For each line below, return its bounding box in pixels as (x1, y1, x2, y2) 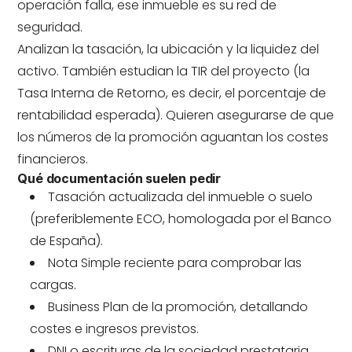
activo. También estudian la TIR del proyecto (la (17, 62, 310, 80)
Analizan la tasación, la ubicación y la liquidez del (17, 40, 320, 58)
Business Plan (48, 298, 130, 316)
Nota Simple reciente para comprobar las (48, 254, 302, 272)
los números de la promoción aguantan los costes (17, 128, 329, 146)
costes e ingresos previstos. (30, 320, 200, 338)
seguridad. (17, 18, 83, 36)
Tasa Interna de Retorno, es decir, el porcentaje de (17, 84, 327, 102)
